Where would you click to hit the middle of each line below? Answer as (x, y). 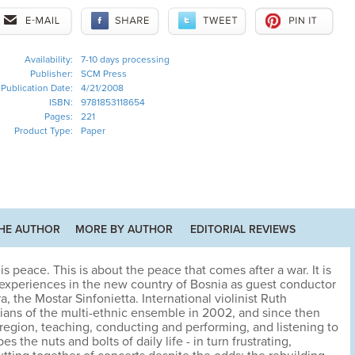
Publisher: (51, 74)
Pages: (58, 116)
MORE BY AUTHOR (124, 229)
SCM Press (103, 74)
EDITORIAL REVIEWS (243, 229)
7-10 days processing (125, 59)
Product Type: (43, 131)
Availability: (48, 59)
